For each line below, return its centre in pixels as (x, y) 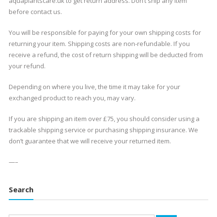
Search (21, 189)
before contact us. (35, 12)
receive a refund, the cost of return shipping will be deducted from (106, 55)
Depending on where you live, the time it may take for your (94, 87)
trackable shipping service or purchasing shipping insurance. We (103, 130)
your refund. (27, 66)
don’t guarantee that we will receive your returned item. (90, 141)
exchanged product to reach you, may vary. (72, 98)
